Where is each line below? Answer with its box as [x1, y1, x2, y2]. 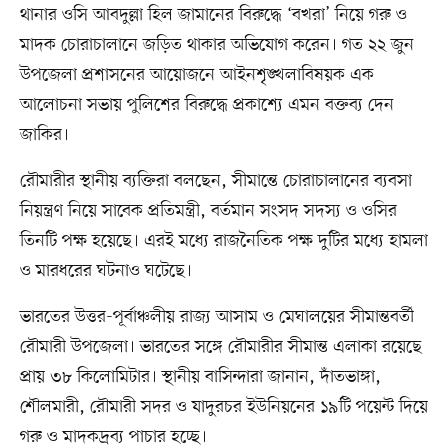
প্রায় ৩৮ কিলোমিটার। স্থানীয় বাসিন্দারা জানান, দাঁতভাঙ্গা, [19, 364, 381, 389]
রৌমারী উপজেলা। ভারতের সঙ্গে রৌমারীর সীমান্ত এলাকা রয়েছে [19, 334, 422, 359]
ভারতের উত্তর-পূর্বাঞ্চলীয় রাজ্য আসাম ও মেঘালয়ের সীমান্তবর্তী [19, 304, 415, 329]
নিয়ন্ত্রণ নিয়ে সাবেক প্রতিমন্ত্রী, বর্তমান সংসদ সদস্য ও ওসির [19, 198, 397, 223]
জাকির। [19, 122, 69, 147]
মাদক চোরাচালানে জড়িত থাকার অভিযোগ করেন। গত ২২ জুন [19, 32, 414, 57]
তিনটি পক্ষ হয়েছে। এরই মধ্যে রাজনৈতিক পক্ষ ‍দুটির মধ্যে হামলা [19, 228, 428, 253]
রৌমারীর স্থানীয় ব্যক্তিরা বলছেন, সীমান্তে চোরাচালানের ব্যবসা [19, 168, 412, 193]
